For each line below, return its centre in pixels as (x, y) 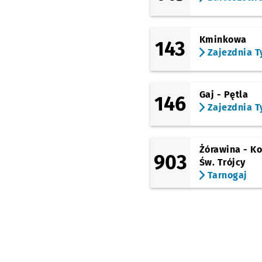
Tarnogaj (226, 175)
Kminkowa (223, 39)
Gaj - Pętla (224, 94)
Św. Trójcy (222, 162)
